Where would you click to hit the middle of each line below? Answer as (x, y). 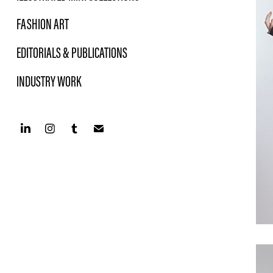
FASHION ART (42, 24)
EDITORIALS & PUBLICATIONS (72, 53)
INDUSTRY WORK (48, 81)
